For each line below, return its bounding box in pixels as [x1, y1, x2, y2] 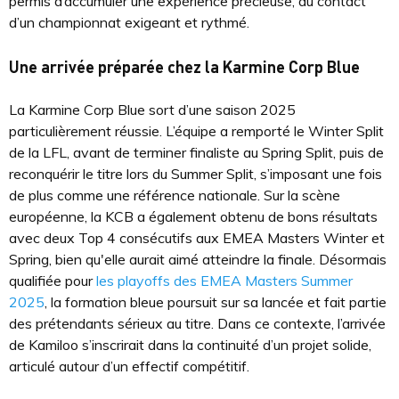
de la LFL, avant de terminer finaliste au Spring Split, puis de [9, 143, 384, 161]
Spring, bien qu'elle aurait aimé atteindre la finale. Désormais [9, 250, 387, 268]
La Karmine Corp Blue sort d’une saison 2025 [9, 101, 296, 118]
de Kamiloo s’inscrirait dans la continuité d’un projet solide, [9, 336, 371, 354]
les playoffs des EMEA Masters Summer [96, 272, 353, 289]
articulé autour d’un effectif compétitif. [9, 357, 249, 375]
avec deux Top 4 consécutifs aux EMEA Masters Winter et [9, 229, 385, 247]
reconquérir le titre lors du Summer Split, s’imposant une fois [9, 165, 382, 183]
